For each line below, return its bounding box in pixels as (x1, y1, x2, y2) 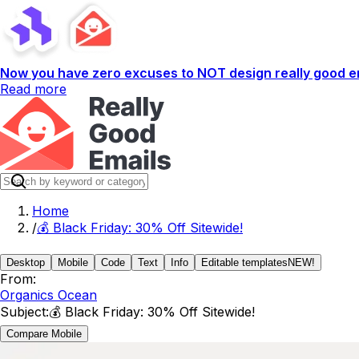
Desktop (6, 256, 45, 268)
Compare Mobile (6, 328, 82, 340)
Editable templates (201, 256, 288, 268)
